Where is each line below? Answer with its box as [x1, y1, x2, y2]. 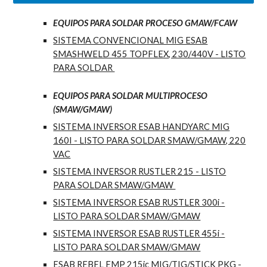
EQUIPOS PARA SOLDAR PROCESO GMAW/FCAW [53, 18, 240, 29]
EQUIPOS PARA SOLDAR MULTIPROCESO [53, 91, 208, 101]
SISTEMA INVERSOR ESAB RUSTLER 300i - [53, 197, 225, 208]
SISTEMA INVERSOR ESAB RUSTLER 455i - [53, 228, 225, 239]
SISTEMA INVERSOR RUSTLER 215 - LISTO [53, 166, 226, 177]
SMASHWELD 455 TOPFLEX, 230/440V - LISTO [53, 49, 246, 60]
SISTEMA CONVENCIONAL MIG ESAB [53, 35, 208, 46]
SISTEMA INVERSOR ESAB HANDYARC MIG [53, 122, 230, 132]
